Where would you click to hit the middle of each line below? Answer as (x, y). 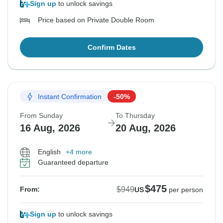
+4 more (79, 152)
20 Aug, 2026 (146, 128)
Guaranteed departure (73, 163)
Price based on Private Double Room (96, 20)
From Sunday (41, 116)
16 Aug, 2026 (50, 128)
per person (186, 190)
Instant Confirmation (70, 96)
